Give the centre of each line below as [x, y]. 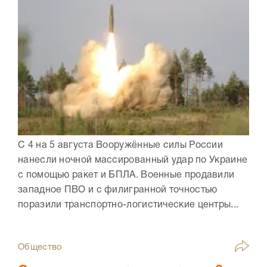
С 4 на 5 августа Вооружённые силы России [120, 146]
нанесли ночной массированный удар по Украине [133, 161]
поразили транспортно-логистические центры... [128, 205]
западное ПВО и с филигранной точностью [118, 190]
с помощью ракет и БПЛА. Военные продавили [126, 176]
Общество [40, 248]
